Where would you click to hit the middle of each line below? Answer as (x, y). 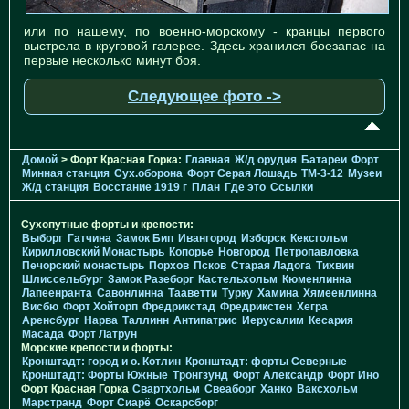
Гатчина (89, 239)
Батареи (324, 160)
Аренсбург (51, 321)
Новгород (244, 252)
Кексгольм (319, 239)
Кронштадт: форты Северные (266, 362)
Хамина (278, 294)
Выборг (42, 239)
